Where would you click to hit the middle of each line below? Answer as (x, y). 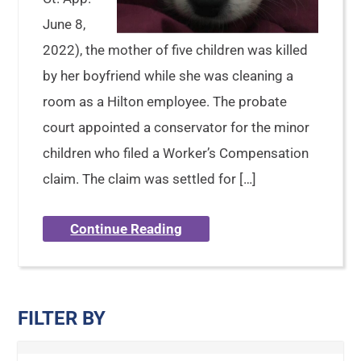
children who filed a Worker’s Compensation (176, 153)
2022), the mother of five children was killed (176, 50)
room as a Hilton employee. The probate (165, 102)
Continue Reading (127, 229)
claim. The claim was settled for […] (150, 179)
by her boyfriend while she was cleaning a (168, 76)
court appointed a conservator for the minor (176, 127)
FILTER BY (62, 318)
